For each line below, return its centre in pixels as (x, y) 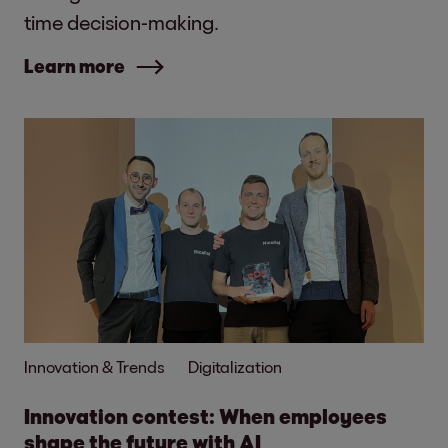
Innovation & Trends (94, 366)
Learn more (74, 66)
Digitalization (235, 366)
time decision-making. (121, 22)
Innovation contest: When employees (205, 416)
